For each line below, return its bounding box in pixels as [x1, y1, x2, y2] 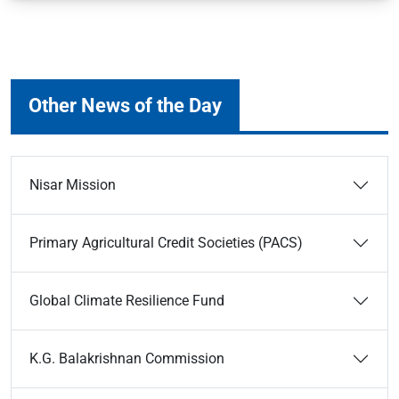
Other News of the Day [28, 94, 222, 117]
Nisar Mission [29, 176, 116, 193]
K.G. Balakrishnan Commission [29, 350, 224, 367]
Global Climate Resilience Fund [29, 292, 224, 309]
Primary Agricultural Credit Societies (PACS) [29, 234, 303, 251]
